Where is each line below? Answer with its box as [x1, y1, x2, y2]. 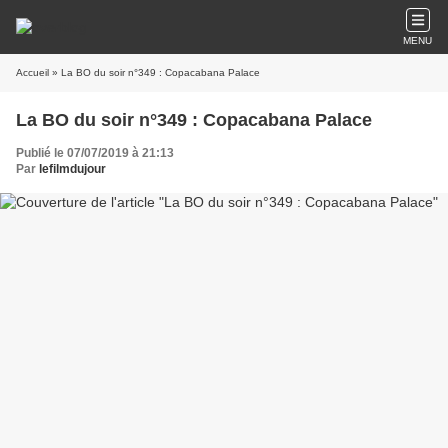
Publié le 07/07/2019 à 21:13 [16, 146, 174, 160]
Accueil [16, 67, 49, 78]
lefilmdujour [39, 162, 106, 176]
